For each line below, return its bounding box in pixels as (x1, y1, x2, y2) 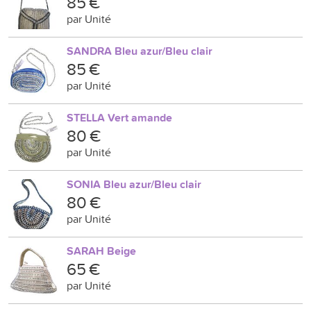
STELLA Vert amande (67, 110, 172, 126)
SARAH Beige (67, 243, 136, 259)
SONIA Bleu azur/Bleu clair (67, 176, 201, 192)
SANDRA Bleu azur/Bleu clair (67, 43, 212, 59)
